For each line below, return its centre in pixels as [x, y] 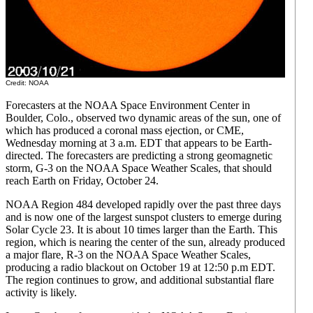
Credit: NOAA [27, 83]
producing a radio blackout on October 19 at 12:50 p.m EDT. [140, 267]
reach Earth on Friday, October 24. [82, 181]
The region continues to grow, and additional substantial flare [140, 280]
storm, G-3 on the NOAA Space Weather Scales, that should [139, 168]
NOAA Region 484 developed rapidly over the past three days [143, 204]
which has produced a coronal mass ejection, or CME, [125, 130]
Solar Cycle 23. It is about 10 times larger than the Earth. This [141, 230]
